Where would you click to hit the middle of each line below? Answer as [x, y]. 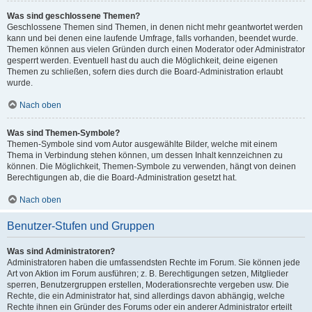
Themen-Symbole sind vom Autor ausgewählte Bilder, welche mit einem [142, 144]
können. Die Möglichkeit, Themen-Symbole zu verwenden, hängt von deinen [151, 166]
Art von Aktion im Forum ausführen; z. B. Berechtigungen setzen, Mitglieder [148, 274]
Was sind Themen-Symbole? [63, 133]
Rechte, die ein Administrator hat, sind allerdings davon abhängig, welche [146, 296]
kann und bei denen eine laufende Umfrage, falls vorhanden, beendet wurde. [153, 38]
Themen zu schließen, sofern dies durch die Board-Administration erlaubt [145, 72]
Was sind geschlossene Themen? [73, 16]
